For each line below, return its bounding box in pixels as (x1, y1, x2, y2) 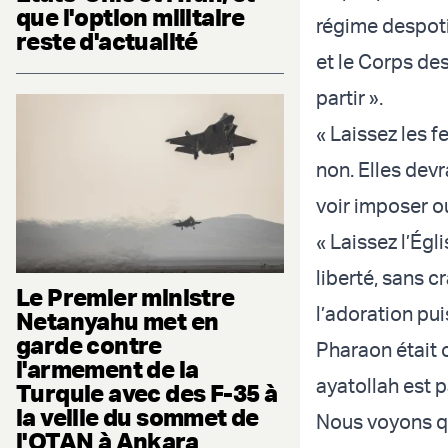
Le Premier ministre (16, 281, 235, 312)
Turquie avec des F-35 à (16, 377, 278, 408)
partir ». (316, 85, 383, 111)
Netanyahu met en (16, 305, 219, 336)
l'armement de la (16, 353, 199, 384)
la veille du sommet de (16, 401, 259, 432)
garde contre (16, 329, 162, 360)
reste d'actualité (16, 25, 198, 56)
